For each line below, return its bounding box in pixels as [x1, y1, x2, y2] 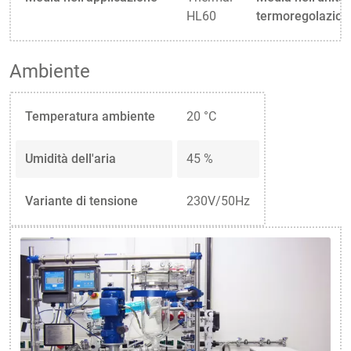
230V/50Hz [186, 193, 250, 208]
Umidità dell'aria [25, 150, 116, 166]
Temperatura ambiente [25, 108, 155, 124]
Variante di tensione [25, 193, 138, 208]
